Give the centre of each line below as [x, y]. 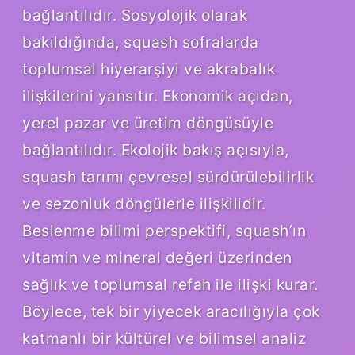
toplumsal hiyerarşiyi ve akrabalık [149, 69]
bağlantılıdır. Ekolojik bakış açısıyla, [156, 149]
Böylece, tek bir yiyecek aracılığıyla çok [171, 311]
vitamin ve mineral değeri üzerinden [157, 257]
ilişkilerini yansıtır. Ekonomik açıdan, [158, 95]
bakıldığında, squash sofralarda [141, 42]
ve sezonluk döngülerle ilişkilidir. [144, 203]
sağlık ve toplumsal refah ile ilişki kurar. [170, 284]
